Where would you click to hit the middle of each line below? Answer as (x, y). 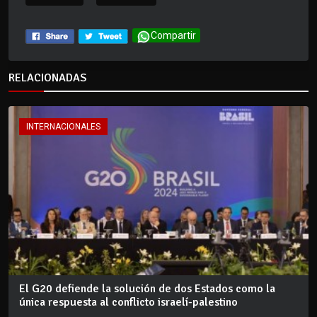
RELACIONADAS (47, 78)
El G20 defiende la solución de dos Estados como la (147, 288)
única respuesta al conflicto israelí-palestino (128, 302)
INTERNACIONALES (63, 127)
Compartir (173, 36)
